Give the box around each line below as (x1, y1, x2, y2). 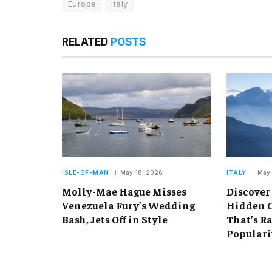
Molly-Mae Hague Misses (62, 184, 186, 198)
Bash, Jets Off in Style (62, 212, 168, 226)
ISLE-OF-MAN (62, 168, 109, 176)
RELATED (62, 35, 110, 48)
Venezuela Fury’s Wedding (62, 198, 195, 212)
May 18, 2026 (120, 168, 163, 176)
